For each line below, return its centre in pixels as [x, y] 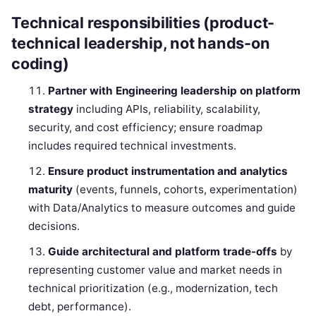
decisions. [54, 226]
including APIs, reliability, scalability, [167, 109]
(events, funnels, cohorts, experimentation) [186, 190]
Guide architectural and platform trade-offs [163, 252]
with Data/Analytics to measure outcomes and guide [162, 208]
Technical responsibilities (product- [143, 23]
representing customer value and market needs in [156, 270]
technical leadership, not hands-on [141, 43]
